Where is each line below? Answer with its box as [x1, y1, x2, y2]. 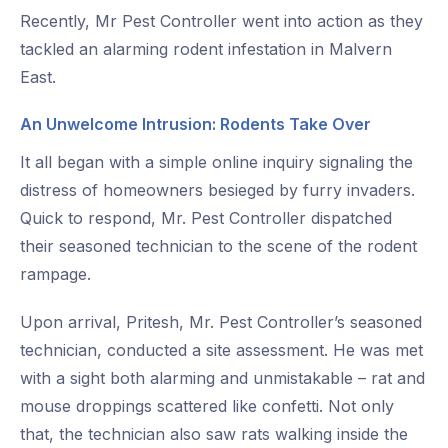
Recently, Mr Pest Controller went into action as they [20, 11, 423, 32]
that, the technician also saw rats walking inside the [20, 424, 408, 445]
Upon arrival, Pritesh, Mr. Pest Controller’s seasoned [20, 312, 422, 333]
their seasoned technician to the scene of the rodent [20, 236, 417, 257]
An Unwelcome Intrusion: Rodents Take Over [20, 114, 371, 135]
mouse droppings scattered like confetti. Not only [20, 396, 394, 417]
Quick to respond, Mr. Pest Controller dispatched [20, 208, 392, 229]
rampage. [20, 264, 91, 285]
